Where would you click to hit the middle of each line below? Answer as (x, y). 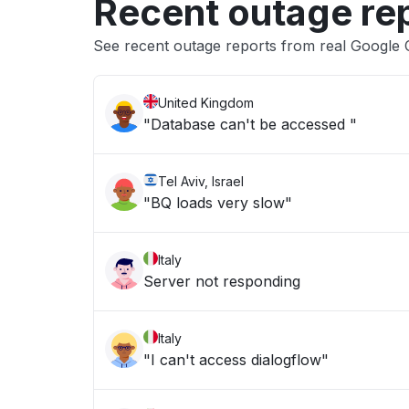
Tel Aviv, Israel (201, 181)
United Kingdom (206, 103)
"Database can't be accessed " (250, 124)
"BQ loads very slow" (218, 203)
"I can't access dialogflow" (236, 360)
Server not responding (222, 281)
